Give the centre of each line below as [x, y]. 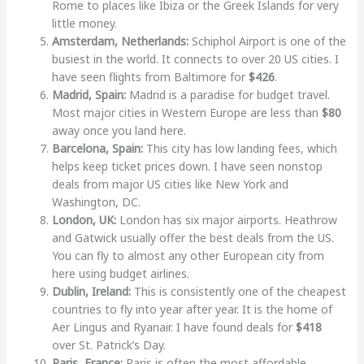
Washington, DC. [96, 201]
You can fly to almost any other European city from [188, 255]
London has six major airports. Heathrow [226, 219]
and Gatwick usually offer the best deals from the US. [193, 237]
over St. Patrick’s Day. [108, 344]
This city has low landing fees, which [240, 148]
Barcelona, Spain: [97, 148]
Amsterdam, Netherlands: [120, 41]
